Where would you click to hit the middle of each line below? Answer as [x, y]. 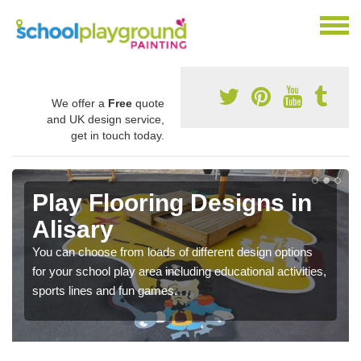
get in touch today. [118, 135]
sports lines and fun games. [105, 290]
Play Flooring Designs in [172, 202]
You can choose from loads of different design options [172, 251]
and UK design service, [106, 119]
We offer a [80, 103]
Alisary [73, 229]
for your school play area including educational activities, [179, 271]
